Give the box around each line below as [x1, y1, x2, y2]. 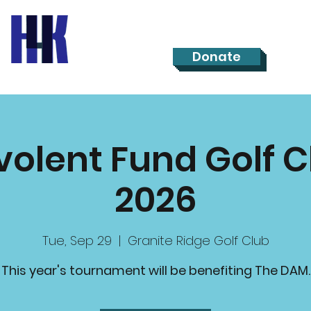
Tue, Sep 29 [42, 232, 112, 250]
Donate [192, 47, 241, 65]
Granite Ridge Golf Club [127, 232, 269, 250]
